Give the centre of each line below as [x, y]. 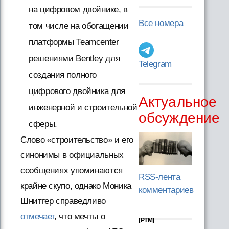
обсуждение [179, 118]
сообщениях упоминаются [72, 171]
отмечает [38, 217]
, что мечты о [80, 217]
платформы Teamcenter [74, 42]
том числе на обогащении [79, 26]
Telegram [155, 64]
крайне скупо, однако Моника [76, 186]
